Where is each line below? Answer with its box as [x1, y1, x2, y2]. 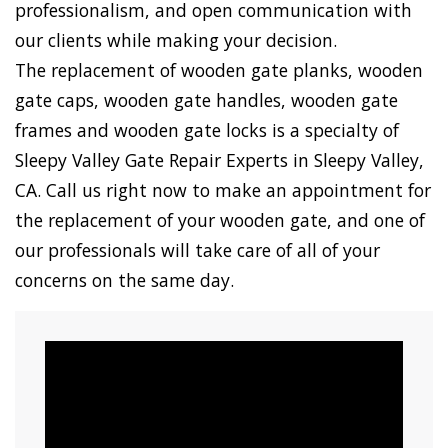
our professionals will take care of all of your [15, 238, 380, 263]
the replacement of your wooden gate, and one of [15, 208, 425, 233]
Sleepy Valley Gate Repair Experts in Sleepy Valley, [15, 148, 424, 173]
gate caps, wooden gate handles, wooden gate [15, 88, 398, 113]
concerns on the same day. [15, 268, 234, 293]
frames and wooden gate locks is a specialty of [15, 118, 399, 143]
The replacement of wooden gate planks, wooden [15, 58, 423, 83]
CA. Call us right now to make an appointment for [15, 178, 431, 203]
